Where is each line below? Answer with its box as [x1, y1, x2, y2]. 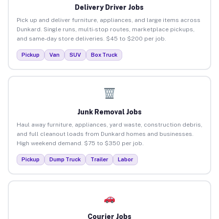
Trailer [90, 156, 108, 162]
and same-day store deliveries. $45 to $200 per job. [16, 35, 166, 42]
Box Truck [90, 51, 117, 58]
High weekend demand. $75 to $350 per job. [16, 139, 144, 147]
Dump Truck [49, 156, 81, 162]
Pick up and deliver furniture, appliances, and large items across [16, 16, 200, 23]
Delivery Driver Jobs [75, 3, 144, 11]
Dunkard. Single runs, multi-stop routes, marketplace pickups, [16, 25, 195, 33]
